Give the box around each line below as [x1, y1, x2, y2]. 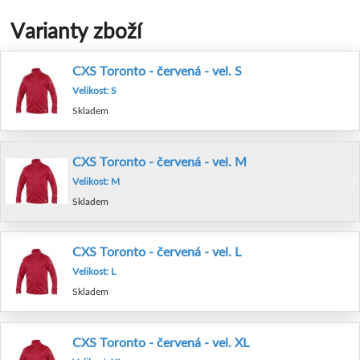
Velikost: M [72, 174, 120, 187]
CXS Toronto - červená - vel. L [72, 243, 241, 260]
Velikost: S [72, 84, 117, 97]
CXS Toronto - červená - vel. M [72, 153, 247, 169]
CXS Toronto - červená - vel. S [72, 63, 242, 79]
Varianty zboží [10, 18, 141, 44]
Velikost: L [72, 265, 116, 278]
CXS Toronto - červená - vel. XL [72, 333, 249, 350]
